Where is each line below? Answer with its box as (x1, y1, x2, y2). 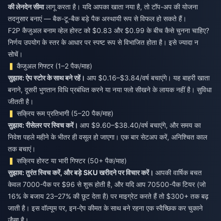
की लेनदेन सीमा (8, 2, 44, 11)
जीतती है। (8, 97, 34, 106)
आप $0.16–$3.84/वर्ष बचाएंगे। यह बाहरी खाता (85, 74, 210, 82)
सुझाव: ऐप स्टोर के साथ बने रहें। (8, 74, 85, 82)
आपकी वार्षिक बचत (153, 168, 202, 177)
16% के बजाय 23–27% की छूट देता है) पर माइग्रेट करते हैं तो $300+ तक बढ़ (8, 192, 209, 201)
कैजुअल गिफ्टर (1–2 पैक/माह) (17, 62, 93, 71)
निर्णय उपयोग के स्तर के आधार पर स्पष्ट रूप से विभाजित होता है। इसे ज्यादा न (8, 38, 198, 47)
